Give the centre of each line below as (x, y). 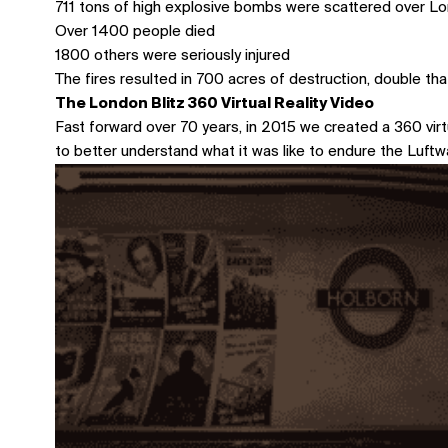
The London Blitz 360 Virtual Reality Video (214, 104)
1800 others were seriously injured (172, 56)
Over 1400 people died (135, 32)
